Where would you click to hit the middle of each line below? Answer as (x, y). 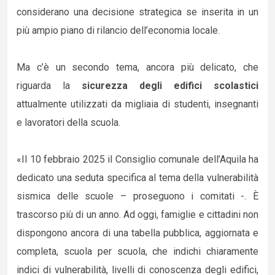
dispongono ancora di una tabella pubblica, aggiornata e (137, 233)
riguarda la (49, 86)
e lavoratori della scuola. (68, 122)
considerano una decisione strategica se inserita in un (137, 12)
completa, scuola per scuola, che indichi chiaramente (137, 251)
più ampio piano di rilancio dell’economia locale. (118, 30)
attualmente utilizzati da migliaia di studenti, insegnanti (137, 104)
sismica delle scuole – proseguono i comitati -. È (137, 196)
